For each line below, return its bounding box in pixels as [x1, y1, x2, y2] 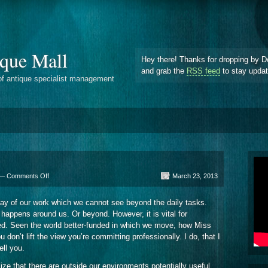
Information [48, 181, 81, 188]
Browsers [48, 190, 77, 198]
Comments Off [7, 172, 49, 179]
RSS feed [187, 66, 220, 75]
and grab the [141, 66, 187, 75]
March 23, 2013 [172, 172, 218, 179]
